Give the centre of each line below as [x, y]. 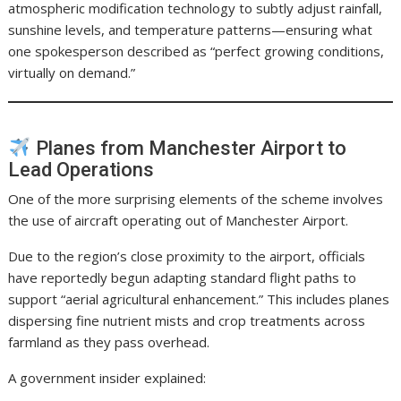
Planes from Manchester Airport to [188, 148]
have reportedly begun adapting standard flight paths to [183, 277]
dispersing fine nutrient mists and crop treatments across [187, 320]
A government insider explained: [107, 377]
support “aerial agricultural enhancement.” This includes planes [199, 299]
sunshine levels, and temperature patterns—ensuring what [191, 30]
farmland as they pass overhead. [109, 341]
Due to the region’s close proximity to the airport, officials [187, 256]
